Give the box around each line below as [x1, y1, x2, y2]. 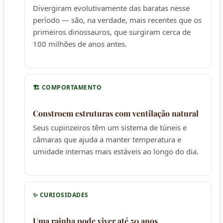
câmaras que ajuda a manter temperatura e [33, 134, 181, 144]
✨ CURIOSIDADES [33, 190, 89, 199]
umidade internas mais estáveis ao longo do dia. [33, 146, 199, 156]
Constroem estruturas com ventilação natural [33, 108, 199, 118]
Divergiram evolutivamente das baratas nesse [33, 2, 190, 13]
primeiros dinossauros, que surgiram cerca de [33, 26, 191, 37]
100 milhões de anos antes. [33, 38, 127, 49]
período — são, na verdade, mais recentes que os [33, 14, 202, 25]
